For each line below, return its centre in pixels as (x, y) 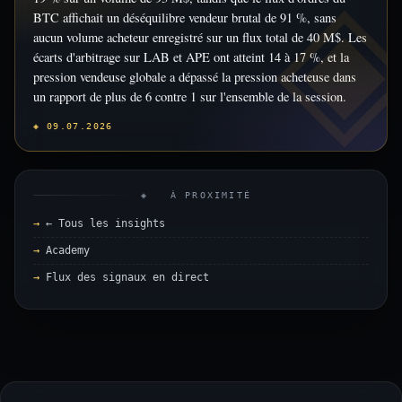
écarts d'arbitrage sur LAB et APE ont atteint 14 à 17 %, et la (191, 57)
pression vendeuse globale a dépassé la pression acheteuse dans (195, 77)
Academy (68, 250)
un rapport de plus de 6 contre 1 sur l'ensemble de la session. (190, 96)
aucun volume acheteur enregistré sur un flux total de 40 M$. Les (200, 37)
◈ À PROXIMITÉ (196, 195)
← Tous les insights (105, 223)
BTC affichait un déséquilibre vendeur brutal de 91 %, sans (185, 17)
